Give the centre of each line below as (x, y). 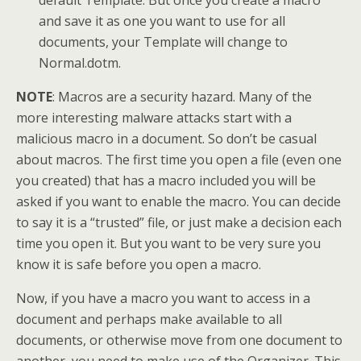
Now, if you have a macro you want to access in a (163, 299)
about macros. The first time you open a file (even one (179, 160)
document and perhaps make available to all (149, 320)
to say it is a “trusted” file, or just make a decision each (179, 223)
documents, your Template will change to (164, 42)
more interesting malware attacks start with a (154, 118)
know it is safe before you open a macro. (139, 265)
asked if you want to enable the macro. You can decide (178, 202)
